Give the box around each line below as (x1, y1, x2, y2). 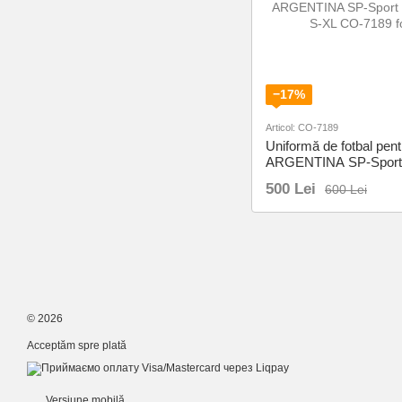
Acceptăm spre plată (27, 339, 127, 352)
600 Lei (325, 181, 367, 197)
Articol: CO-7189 (266, 122, 338, 133)
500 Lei (266, 180, 316, 197)
